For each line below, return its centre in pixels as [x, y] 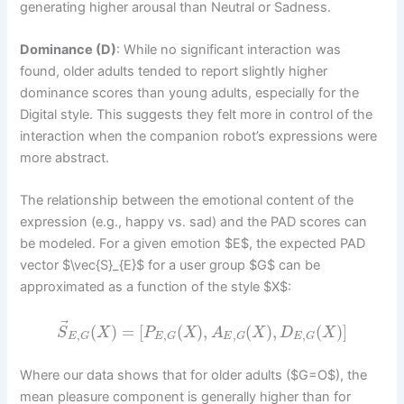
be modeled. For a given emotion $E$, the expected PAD [193, 244]
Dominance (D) [69, 49]
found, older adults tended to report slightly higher [174, 71]
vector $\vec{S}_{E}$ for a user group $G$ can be [170, 266]
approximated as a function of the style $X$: [156, 287]
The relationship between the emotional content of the [187, 201]
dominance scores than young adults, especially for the [190, 92]
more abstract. [65, 157]
